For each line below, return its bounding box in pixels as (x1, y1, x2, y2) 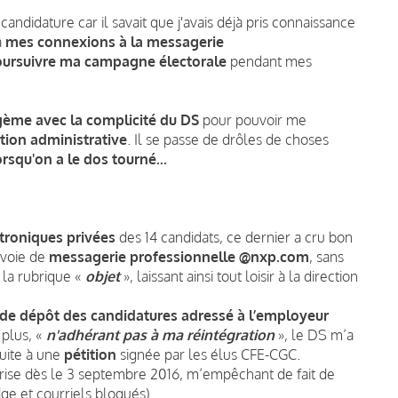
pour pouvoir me (199, 110, 306, 129)
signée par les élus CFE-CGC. (116, 345, 300, 363)
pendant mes (227, 52, 312, 70)
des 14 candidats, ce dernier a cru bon (115, 227, 353, 246)
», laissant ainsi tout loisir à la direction (120, 267, 358, 285)
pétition (64, 345, 116, 363)
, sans (309, 247, 344, 266)
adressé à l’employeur (181, 306, 329, 324)
